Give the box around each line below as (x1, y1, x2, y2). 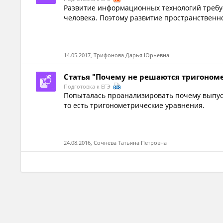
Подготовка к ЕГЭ (64, 83, 112, 90)
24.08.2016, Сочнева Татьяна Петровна (64, 139, 167, 146)
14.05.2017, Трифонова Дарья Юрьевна (64, 51, 170, 59)
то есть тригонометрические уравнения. (64, 101, 205, 110)
